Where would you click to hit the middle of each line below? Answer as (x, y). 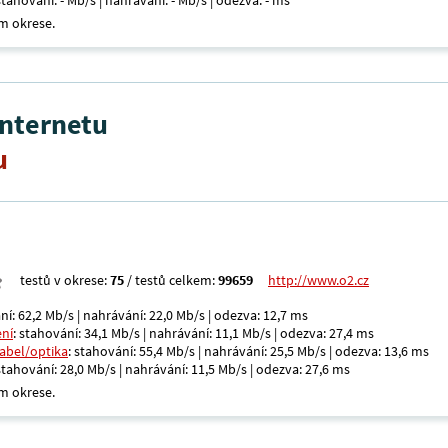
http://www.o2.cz (318, 280)
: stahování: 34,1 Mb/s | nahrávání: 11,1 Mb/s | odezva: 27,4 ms (193, 333)
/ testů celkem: (171, 280)
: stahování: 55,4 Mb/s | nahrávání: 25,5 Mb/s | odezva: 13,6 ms (248, 351)
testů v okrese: (65, 280)
